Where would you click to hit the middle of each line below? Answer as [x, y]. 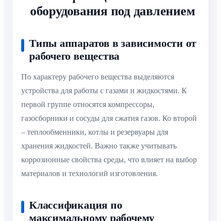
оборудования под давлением [113, 11]
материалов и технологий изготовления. [90, 173]
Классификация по [76, 205]
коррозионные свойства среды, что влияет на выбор [109, 159]
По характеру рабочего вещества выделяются [98, 76]
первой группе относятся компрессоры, [88, 104]
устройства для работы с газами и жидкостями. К [104, 90]
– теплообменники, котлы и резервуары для [95, 132]
